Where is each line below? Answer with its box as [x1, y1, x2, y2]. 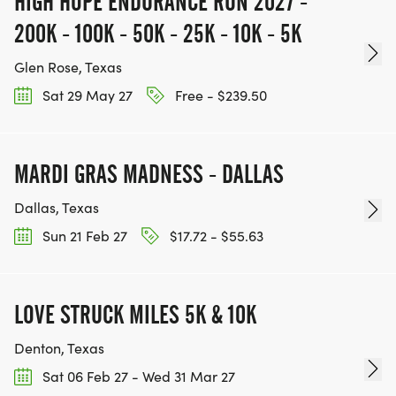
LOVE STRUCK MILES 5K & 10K [14, 300, 256, 331]
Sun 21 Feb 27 [39, 225, 127, 245]
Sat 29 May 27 [39, 85, 133, 104]
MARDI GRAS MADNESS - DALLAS [14, 158, 284, 189]
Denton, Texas [14, 339, 104, 358]
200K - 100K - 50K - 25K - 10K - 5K [14, 18, 301, 49]
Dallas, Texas [14, 197, 99, 217]
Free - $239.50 [171, 85, 267, 104]
